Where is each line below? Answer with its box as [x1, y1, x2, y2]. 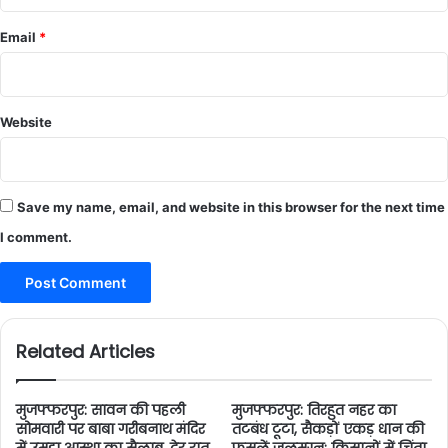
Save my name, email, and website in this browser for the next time [17, 199, 445, 215]
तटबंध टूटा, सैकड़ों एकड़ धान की [232, 419, 424, 439]
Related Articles [16, 339, 155, 364]
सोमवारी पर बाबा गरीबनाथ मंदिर [16, 419, 205, 439]
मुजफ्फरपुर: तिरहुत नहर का [232, 400, 396, 420]
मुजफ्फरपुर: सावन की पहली [16, 400, 185, 420]
